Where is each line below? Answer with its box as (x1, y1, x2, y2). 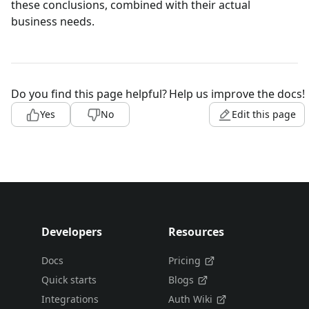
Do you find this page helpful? (11, 86, 167, 102)
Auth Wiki (168, 292, 212, 306)
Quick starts (41, 273, 97, 287)
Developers (41, 224, 102, 240)
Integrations (41, 292, 99, 306)
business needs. (11, 14, 94, 30)
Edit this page (232, 108, 296, 121)
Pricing (168, 254, 201, 268)
